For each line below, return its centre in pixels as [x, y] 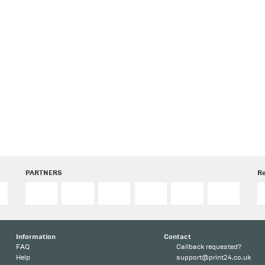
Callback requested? [209, 247]
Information [36, 236]
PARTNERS [43, 172]
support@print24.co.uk [214, 257]
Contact [178, 236]
